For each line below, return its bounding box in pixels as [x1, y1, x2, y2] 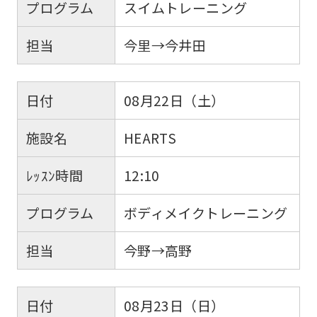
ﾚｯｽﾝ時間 [25, 165, 83, 185]
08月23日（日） [123, 295, 225, 316]
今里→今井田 [123, 35, 207, 56]
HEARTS [123, 127, 177, 148]
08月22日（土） [123, 90, 225, 110]
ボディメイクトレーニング [123, 202, 288, 223]
